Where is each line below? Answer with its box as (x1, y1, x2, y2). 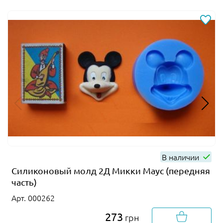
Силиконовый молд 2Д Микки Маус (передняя (11, 165, 210, 176)
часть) (11, 176, 37, 187)
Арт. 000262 (11, 192, 55, 203)
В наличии (162, 151, 201, 162)
